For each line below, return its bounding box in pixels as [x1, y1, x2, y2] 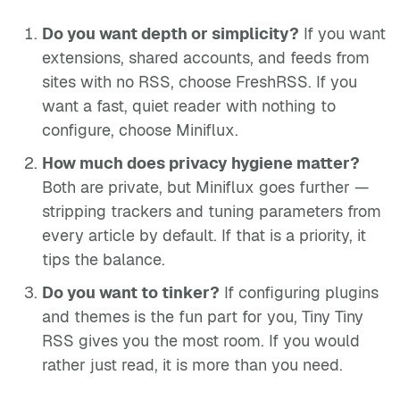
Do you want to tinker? [42, 282, 220, 303]
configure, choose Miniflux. [42, 120, 238, 140]
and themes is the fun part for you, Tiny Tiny [42, 306, 363, 327]
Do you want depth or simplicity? [42, 23, 299, 44]
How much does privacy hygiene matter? [42, 153, 360, 173]
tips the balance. [42, 249, 165, 270]
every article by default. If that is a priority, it [42, 225, 366, 246]
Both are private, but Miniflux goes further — [42, 177, 369, 197]
